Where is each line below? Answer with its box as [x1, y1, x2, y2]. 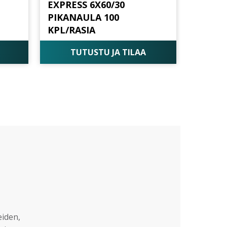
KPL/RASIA [48, 24, 96, 36]
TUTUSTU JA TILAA [70, 46, 146, 58]
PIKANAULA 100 [48, 11, 120, 24]
